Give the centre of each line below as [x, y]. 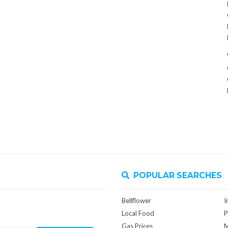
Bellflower [136, 201]
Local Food [138, 213]
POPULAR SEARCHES [178, 175]
